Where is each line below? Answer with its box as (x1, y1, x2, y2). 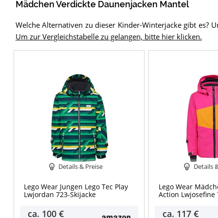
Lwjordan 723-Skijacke (23, 190, 96, 200)
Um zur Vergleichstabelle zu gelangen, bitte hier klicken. (15, 31, 202, 41)
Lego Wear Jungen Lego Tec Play (23, 182, 128, 192)
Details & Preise (58, 162, 103, 171)
